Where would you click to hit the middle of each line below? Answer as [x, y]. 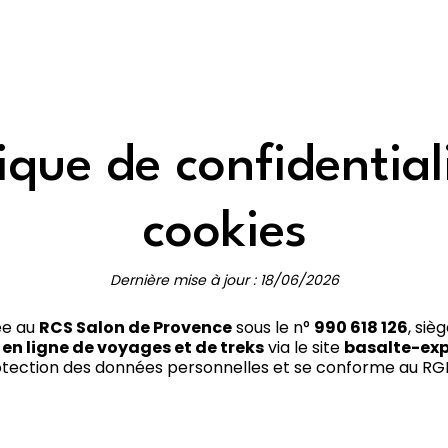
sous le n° [273, 328]
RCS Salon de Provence [136, 328]
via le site [304, 348]
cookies [224, 233]
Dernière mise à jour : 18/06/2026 [224, 280]
